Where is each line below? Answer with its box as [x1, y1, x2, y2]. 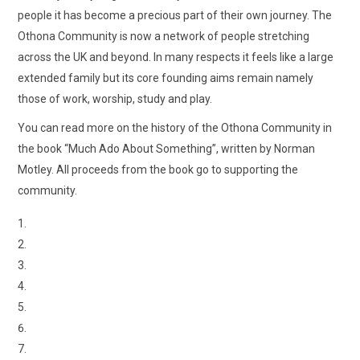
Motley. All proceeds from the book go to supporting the [18, 163, 299, 176]
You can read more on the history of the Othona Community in [18, 121, 333, 134]
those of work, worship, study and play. [18, 92, 213, 105]
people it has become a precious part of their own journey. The [18, 9, 333, 22]
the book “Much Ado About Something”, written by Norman [18, 142, 316, 155]
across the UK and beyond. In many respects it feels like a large [18, 51, 334, 63]
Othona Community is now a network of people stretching [18, 30, 310, 43]
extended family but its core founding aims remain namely [18, 72, 314, 84]
